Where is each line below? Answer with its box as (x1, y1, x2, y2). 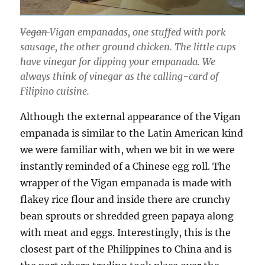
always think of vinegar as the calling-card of (20, 70, 219, 82)
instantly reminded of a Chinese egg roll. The (20, 160, 231, 172)
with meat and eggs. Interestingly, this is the (20, 226, 231, 238)
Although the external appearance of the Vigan (20, 110, 241, 122)
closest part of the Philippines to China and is (20, 243, 232, 255)
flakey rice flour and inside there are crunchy (20, 193, 231, 205)
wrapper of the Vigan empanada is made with (20, 176, 232, 189)
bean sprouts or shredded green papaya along (20, 209, 234, 222)
